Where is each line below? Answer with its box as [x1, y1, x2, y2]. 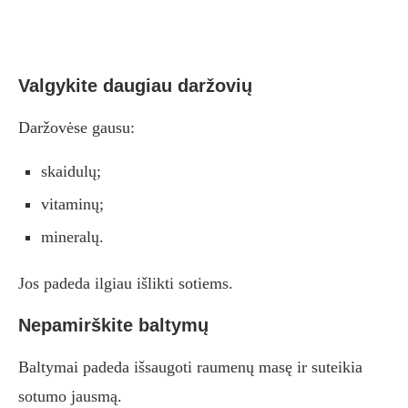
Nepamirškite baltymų [18, 315, 209, 336]
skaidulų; [41, 162, 101, 181]
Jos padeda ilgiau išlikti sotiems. [18, 274, 233, 293]
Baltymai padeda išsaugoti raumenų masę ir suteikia [18, 358, 362, 377]
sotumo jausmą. [18, 387, 122, 406]
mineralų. [41, 228, 104, 247]
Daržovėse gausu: [18, 118, 135, 138]
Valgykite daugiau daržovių [18, 76, 252, 97]
